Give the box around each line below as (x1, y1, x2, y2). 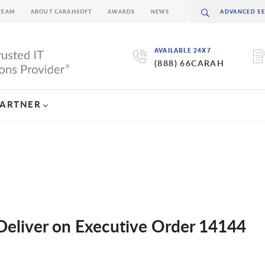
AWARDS (107, 8, 135, 15)
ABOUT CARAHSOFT (30, 8, 92, 15)
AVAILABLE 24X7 (154, 46, 211, 55)
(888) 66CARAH (154, 57, 225, 69)
